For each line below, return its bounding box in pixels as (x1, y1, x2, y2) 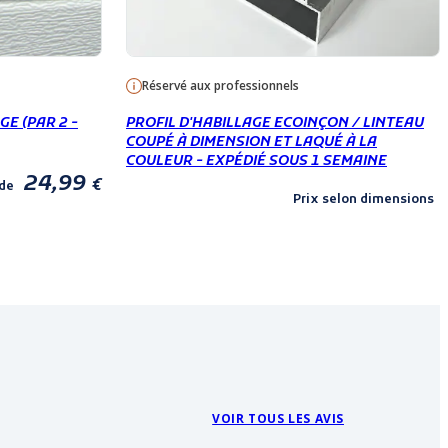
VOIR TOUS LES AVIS (212, 410, 344, 428)
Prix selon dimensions (293, 192, 434, 209)
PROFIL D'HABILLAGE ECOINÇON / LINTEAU (126, 113, 424, 133)
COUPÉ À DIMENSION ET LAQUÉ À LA (126, 132, 377, 152)
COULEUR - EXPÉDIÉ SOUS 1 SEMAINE (126, 151, 387, 171)
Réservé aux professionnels (142, 77, 299, 94)
